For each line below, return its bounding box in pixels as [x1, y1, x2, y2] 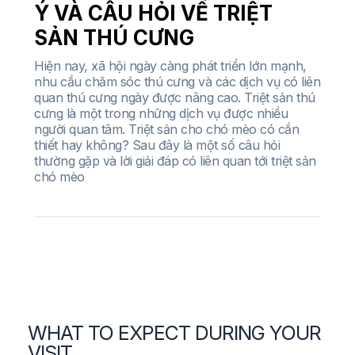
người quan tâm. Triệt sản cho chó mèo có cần [34, 121, 299, 138]
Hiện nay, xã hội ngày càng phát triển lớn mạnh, [34, 58, 307, 74]
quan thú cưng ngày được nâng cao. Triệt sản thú [34, 90, 315, 106]
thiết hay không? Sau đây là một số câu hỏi [34, 137, 280, 154]
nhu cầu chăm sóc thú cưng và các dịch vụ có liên [34, 74, 320, 90]
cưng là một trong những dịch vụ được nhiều [34, 105, 288, 122]
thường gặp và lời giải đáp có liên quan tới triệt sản [34, 153, 316, 170]
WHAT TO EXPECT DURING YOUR [28, 321, 321, 345]
